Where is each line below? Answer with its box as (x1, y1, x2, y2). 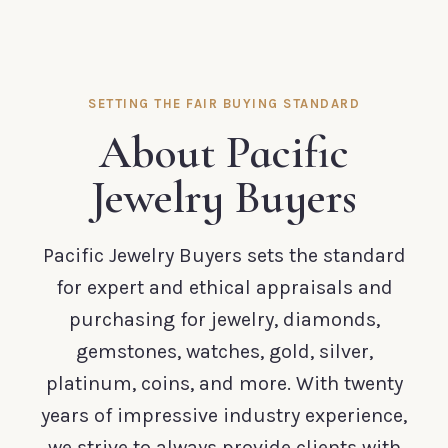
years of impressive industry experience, (41, 403, 407, 427)
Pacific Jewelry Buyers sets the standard (42, 243, 406, 267)
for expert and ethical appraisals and (55, 275, 393, 299)
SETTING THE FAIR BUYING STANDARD (88, 95, 360, 111)
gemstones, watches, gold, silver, (75, 339, 373, 363)
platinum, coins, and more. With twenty (45, 371, 403, 395)
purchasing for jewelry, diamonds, (68, 307, 380, 331)
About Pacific (99, 124, 349, 180)
